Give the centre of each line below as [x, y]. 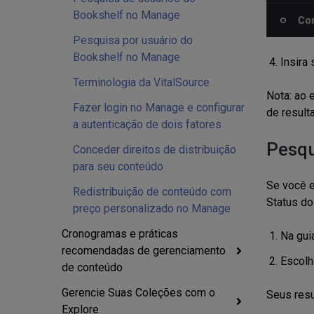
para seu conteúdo [118, 166]
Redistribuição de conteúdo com [152, 192]
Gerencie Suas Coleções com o [138, 293]
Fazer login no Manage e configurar [159, 108]
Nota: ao [287, 96]
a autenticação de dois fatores [147, 124]
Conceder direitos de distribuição [155, 150]
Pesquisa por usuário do [133, 40]
